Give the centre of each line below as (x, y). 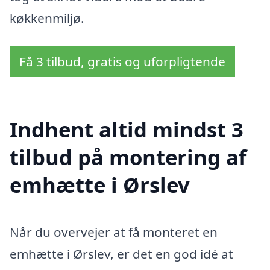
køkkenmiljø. (47, 18)
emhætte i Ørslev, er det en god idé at (121, 254)
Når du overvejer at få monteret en (114, 232)
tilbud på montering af (128, 157)
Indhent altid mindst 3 (127, 130)
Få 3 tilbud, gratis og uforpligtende (122, 61)
